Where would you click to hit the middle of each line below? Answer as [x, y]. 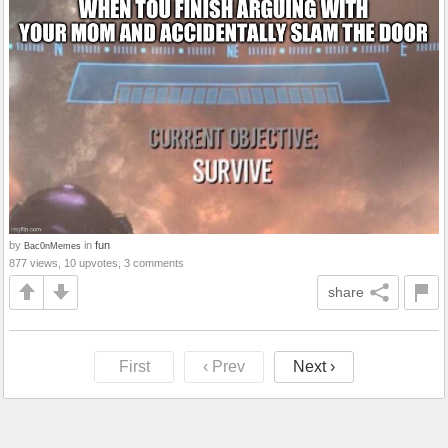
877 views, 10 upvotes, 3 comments [96, 262]
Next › [314, 366]
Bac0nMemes [52, 245]
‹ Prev [224, 366]
